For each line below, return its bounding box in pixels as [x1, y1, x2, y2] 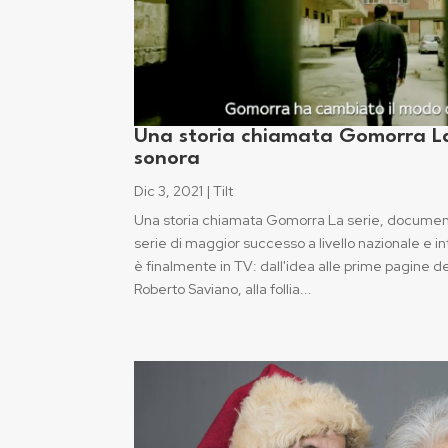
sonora [134, 149, 201, 170]
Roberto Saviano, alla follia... [134, 280, 313, 299]
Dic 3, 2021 [134, 182, 204, 201]
